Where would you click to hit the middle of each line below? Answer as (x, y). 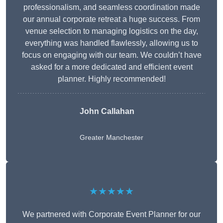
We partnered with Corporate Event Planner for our (111, 215)
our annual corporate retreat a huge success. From (111, 19)
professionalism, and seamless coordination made (111, 7)
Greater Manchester (111, 138)
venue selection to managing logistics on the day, (111, 31)
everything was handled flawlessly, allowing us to (111, 43)
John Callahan (107, 111)
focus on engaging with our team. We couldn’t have (111, 55)
